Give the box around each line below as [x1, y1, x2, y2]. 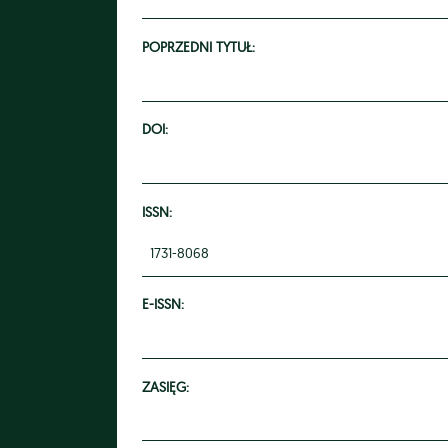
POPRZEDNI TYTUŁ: [142, 38, 255, 56]
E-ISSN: [142, 295, 184, 313]
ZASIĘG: [142, 377, 189, 395]
